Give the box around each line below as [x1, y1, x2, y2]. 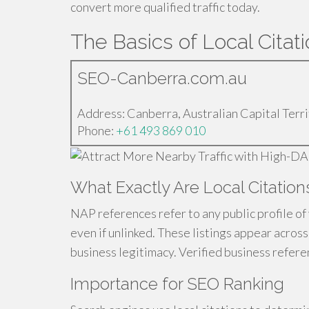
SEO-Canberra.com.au [77, 68, 247, 88]
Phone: [77, 123, 116, 138]
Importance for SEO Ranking [70, 274, 284, 295]
